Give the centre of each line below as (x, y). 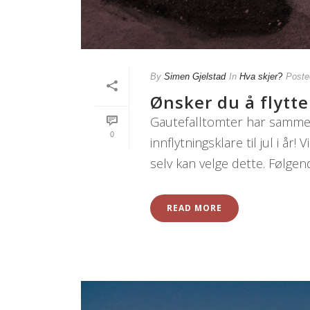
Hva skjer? (261, 77)
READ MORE (194, 208)
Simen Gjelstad (195, 77)
